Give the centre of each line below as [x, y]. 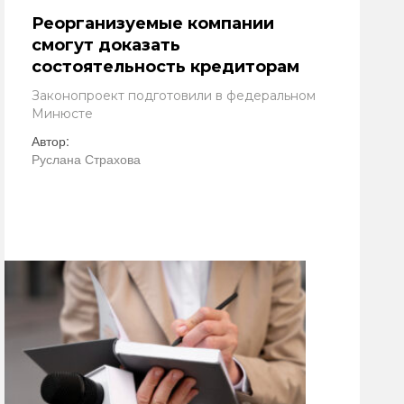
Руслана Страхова [86, 159]
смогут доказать [106, 45]
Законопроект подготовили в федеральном [174, 96]
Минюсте [62, 114]
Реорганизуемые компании [153, 23]
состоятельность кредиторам [165, 67]
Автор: [50, 141]
